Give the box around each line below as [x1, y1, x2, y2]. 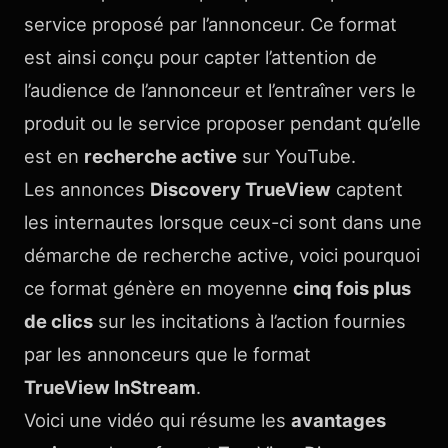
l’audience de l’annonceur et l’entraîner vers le [24, 79, 416, 101]
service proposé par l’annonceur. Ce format [24, 13, 397, 35]
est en [24, 145, 84, 167]
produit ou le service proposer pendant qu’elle [24, 112, 421, 134]
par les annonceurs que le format [24, 343, 311, 365]
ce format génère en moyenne [24, 277, 293, 299]
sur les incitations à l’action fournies [93, 310, 406, 332]
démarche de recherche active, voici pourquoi [24, 244, 420, 266]
